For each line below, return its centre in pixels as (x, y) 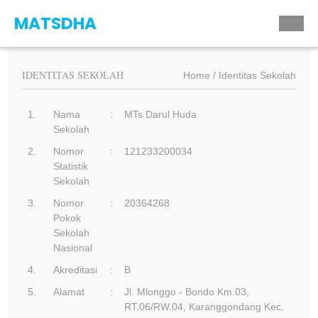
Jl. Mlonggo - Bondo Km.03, (187, 292)
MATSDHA (55, 23)
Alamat (69, 292)
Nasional (73, 248)
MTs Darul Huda (161, 114)
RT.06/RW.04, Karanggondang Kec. (204, 307)
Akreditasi (76, 270)
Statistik (71, 166)
